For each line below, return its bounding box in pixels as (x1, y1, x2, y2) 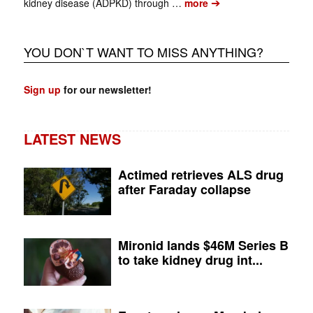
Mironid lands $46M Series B (118, 235, 289, 254)
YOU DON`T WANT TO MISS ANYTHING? (23, 42, 263, 61)
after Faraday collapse (118, 180, 252, 198)
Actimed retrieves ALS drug (118, 165, 284, 184)
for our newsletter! (60, 82, 152, 96)
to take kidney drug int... (118, 250, 263, 269)
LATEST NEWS (23, 128, 121, 149)
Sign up (23, 82, 61, 96)
